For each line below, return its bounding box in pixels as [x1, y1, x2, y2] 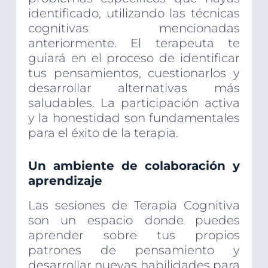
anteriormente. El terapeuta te [28, 36, 240, 51]
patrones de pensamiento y [28, 243, 240, 258]
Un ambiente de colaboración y [28, 159, 240, 173]
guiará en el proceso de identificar [28, 51, 240, 66]
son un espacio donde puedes [28, 213, 240, 228]
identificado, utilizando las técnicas [28, 6, 240, 21]
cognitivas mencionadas [28, 21, 240, 36]
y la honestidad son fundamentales [28, 111, 240, 126]
